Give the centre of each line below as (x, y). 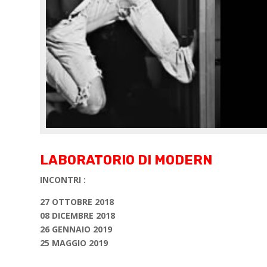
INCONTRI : (63, 180)
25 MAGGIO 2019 (74, 243)
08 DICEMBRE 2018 (78, 215)
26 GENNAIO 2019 (76, 229)
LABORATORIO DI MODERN (126, 160)
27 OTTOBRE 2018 (77, 202)
